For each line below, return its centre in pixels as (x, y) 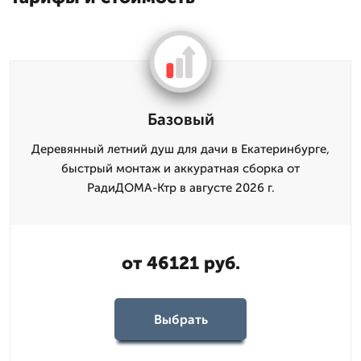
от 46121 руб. (180, 263)
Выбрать (180, 319)
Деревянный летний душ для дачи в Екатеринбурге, (180, 149)
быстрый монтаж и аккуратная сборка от (180, 168)
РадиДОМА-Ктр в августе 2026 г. (180, 188)
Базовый (180, 119)
